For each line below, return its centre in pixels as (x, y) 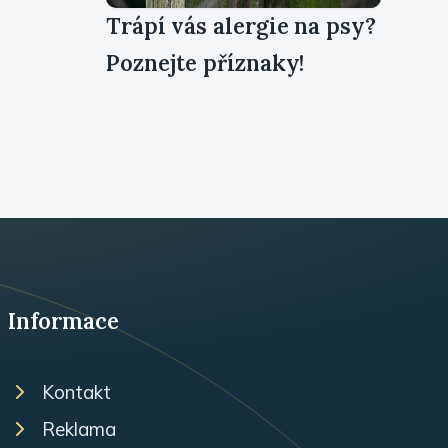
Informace (63, 320)
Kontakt (77, 391)
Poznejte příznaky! (205, 62)
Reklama (79, 428)
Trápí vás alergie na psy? (241, 25)
